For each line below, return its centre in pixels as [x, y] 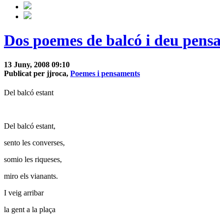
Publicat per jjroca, [37, 73]
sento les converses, [34, 143]
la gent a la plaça [30, 210]
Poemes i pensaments [105, 73]
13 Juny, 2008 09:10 [37, 64]
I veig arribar [24, 193]
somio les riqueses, [33, 160]
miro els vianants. [31, 176]
